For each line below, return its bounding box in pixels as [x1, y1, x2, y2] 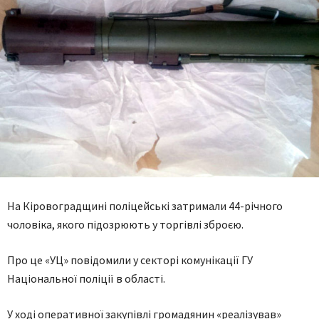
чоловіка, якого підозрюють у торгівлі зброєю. [7, 217, 244, 231]
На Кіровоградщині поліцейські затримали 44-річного [7, 199, 283, 213]
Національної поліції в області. [7, 271, 165, 286]
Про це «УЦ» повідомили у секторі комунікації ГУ [7, 253, 253, 267]
